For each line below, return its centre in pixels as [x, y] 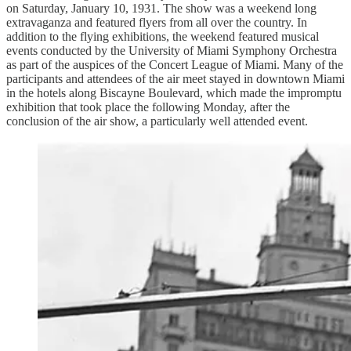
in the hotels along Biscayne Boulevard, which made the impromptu [174, 93]
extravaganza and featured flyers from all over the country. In [157, 23]
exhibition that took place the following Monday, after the [148, 107]
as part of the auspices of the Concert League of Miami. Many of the [175, 65]
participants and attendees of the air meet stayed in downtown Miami [175, 79]
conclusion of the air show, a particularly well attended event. [157, 121]
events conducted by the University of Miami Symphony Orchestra [172, 51]
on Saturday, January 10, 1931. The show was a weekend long [161, 9]
